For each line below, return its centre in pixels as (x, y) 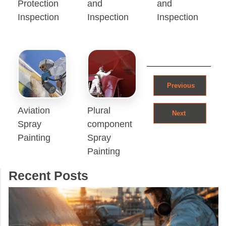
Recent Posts (48, 175)
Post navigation (70, 75)
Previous (180, 85)
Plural (99, 110)
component (109, 124)
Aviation (34, 110)
